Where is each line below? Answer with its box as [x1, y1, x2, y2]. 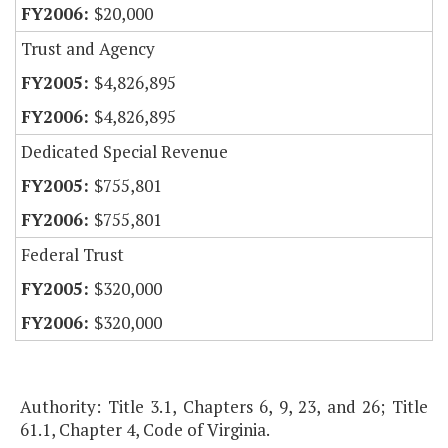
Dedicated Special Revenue [21, 140, 228, 164]
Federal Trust [21, 243, 124, 267]
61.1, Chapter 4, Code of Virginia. [20, 418, 270, 442]
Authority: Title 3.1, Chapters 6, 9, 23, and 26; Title [20, 395, 428, 419]
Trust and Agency [21, 37, 155, 61]
